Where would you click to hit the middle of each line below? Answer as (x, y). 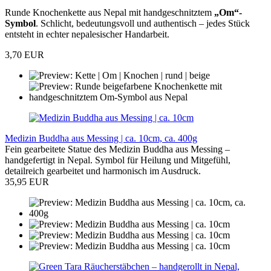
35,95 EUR (27, 182)
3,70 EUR (24, 55)
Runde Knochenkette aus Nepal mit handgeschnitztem (109, 13)
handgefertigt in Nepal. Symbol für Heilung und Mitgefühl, (118, 160)
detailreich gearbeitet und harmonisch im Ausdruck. (103, 171)
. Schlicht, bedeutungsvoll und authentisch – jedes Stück (143, 24)
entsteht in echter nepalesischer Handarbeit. (87, 34)
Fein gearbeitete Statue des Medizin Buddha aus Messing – (117, 149)
